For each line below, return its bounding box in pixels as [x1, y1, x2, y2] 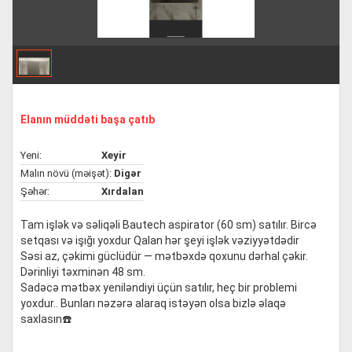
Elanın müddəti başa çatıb [20, 113, 155, 126]
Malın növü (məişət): [20, 167, 112, 179]
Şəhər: [20, 185, 49, 197]
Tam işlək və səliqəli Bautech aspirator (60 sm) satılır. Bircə [20, 218, 317, 231]
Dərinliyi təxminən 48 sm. [20, 266, 145, 278]
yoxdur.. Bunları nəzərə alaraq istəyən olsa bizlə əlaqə [20, 297, 286, 310]
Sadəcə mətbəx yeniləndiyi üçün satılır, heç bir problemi [20, 281, 297, 294]
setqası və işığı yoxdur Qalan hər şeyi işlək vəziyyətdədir [20, 234, 299, 247]
